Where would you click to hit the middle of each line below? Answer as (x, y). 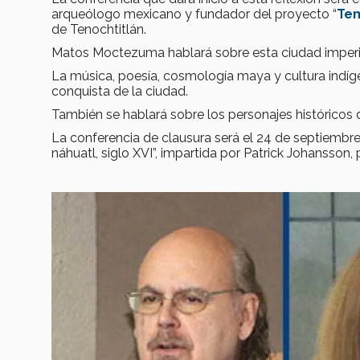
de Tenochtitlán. (99, 30)
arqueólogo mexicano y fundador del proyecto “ (194, 14)
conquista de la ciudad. (120, 92)
